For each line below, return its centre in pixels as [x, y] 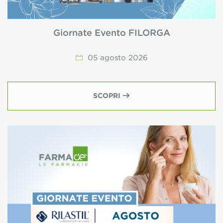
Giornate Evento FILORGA [111, 33]
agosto [113, 58]
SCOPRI [108, 96]
